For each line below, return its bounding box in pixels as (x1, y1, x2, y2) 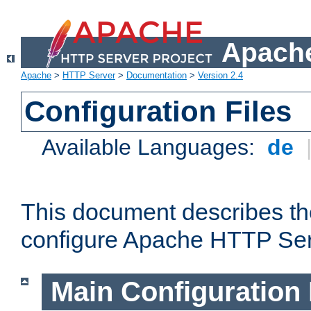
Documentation (126, 70, 187, 81)
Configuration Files (24, 95, 292, 128)
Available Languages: (42, 135, 262, 160)
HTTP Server (62, 70, 115, 81)
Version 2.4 (198, 70, 243, 81)
